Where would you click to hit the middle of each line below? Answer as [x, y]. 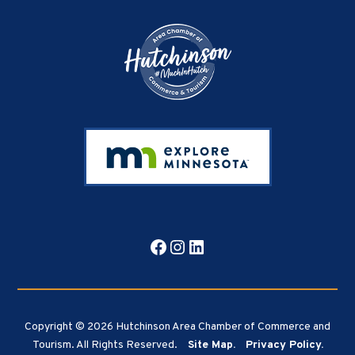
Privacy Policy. [284, 345]
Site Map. [211, 345]
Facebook [189, 246]
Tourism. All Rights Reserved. [106, 345]
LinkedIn [224, 246]
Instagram [212, 246]
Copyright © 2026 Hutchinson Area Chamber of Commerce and [177, 326]
